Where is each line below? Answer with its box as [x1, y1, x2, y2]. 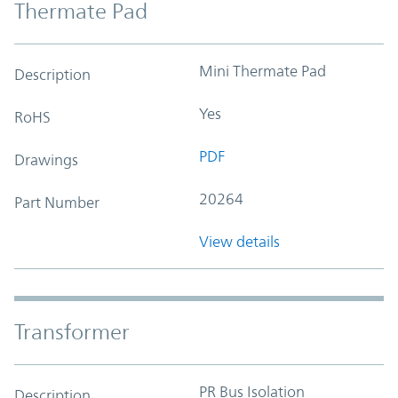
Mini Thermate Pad [199, 61, 326, 80]
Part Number [14, 193, 99, 211]
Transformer [14, 319, 130, 345]
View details [199, 232, 280, 251]
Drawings [14, 150, 78, 169]
